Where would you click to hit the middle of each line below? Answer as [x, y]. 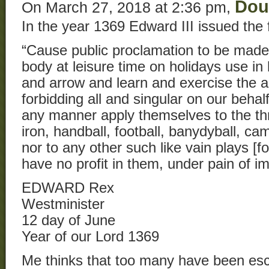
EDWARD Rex [68, 188]
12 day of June [68, 220]
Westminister [63, 204]
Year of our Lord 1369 [90, 236]
